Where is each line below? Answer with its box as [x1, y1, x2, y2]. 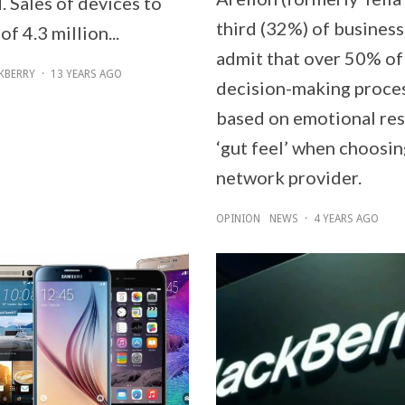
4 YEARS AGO [314, 212, 379, 225]
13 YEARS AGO [50, 67, 122, 80]
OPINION [216, 212, 260, 225]
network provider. [216, 165, 362, 188]
